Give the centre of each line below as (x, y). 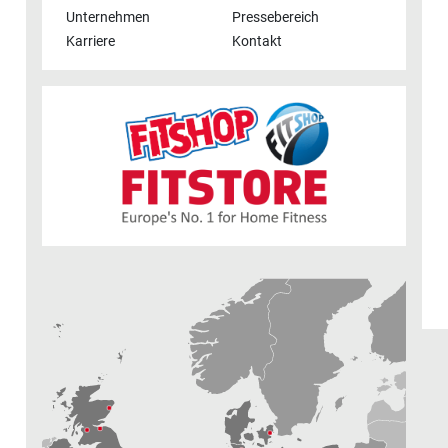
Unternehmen (108, 18)
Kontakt (257, 42)
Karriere (90, 42)
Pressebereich (275, 18)
